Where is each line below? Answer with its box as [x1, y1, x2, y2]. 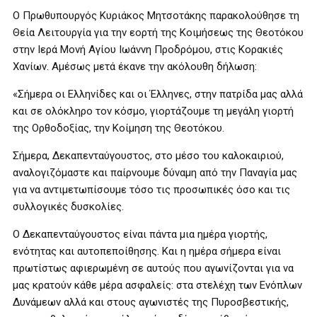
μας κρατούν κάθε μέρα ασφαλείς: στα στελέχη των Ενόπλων [13, 279, 302, 292]
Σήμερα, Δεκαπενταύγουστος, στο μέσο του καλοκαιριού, [13, 149, 284, 162]
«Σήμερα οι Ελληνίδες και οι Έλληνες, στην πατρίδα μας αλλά [13, 88, 303, 100]
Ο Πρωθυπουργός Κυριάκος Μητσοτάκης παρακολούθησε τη [13, 9, 299, 22]
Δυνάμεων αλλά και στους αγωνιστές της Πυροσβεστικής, [13, 296, 289, 309]
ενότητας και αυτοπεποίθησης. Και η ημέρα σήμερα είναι [13, 245, 281, 258]
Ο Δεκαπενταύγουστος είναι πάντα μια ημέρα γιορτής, [13, 228, 267, 241]
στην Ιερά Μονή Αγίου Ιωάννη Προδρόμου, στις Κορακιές [13, 43, 283, 56]
